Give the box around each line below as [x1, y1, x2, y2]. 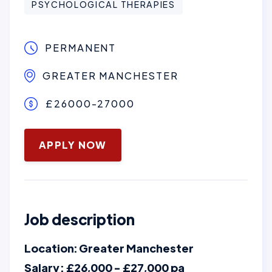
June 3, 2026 [24, 127, 88, 141]
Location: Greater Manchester [24, 241, 194, 255]
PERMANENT [45, 41, 117, 54]
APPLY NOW [39, 138, 107, 151]
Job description [24, 209, 135, 228]
